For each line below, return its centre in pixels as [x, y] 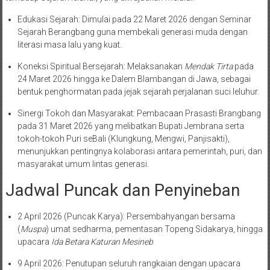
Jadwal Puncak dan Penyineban [122, 190]
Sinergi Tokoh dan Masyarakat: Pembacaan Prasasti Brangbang [139, 113]
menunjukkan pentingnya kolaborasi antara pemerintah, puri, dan [140, 151]
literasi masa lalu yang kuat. [69, 44]
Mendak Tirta [208, 66]
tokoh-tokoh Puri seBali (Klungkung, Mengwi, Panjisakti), [123, 138]
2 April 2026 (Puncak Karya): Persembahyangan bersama [126, 216]
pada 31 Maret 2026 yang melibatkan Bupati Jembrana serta [130, 126]
